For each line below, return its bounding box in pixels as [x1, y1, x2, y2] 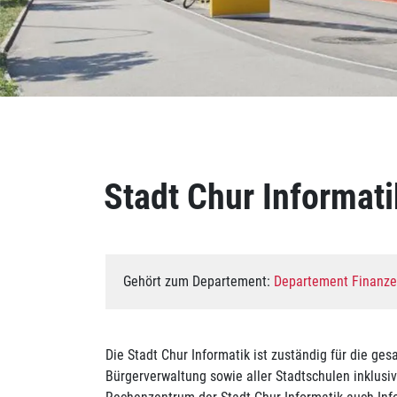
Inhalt [90, 136, 171, 178]
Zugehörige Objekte [90, 159, 322, 193]
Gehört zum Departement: [123, 273, 274, 290]
